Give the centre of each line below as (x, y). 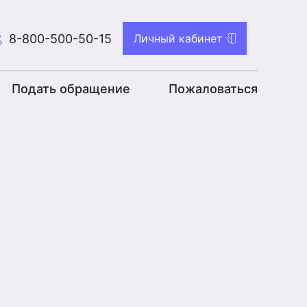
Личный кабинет (178, 39)
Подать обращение (71, 88)
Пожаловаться (213, 88)
